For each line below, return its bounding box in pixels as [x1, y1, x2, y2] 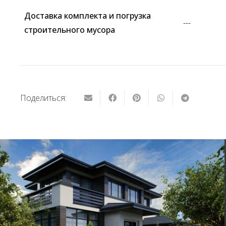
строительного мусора [24, 24, 115, 35]
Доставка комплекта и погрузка [24, 10, 151, 21]
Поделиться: [20, 92, 67, 104]
